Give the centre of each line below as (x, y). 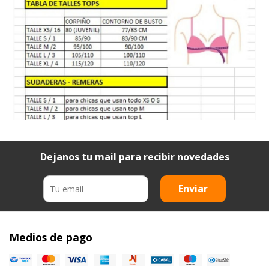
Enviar (193, 188)
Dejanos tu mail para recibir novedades (134, 156)
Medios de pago (51, 237)
